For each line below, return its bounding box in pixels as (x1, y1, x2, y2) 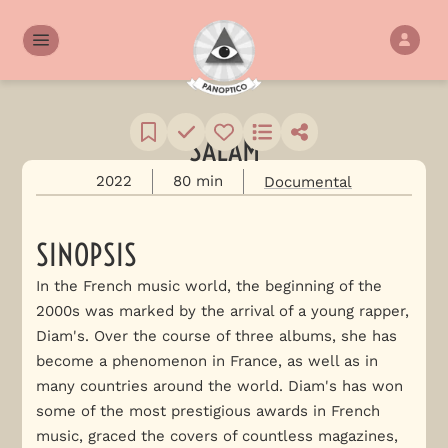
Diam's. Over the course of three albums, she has (35, 327, 397, 346)
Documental (264, 172, 352, 191)
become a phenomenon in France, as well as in (35, 352, 378, 371)
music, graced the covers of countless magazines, (35, 427, 398, 446)
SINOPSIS (35, 236, 137, 275)
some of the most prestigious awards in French (35, 402, 380, 421)
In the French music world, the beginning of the (35, 277, 382, 296)
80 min (173, 172, 223, 191)
